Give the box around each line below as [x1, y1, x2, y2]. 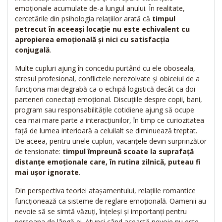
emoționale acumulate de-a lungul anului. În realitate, [15, 3, 185, 13]
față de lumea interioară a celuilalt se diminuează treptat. [15, 126, 197, 136]
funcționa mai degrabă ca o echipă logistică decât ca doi [15, 84, 195, 94]
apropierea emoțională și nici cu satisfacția [15, 35, 169, 45]
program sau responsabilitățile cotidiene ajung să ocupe [15, 105, 194, 115]
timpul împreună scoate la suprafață [60, 147, 194, 157]
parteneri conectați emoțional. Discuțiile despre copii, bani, [15, 95, 202, 105]
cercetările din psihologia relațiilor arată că [15, 14, 150, 24]
